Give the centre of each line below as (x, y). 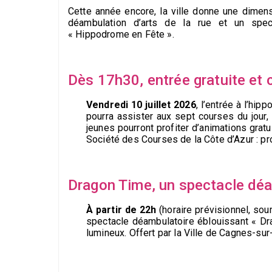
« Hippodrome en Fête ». (121, 34)
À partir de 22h (121, 209)
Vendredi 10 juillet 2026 (141, 104)
